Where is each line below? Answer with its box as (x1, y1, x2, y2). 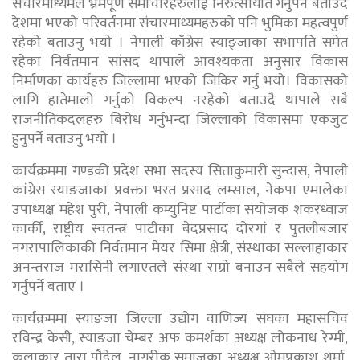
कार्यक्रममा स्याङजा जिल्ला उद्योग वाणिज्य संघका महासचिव (12, 306, 348, 331)
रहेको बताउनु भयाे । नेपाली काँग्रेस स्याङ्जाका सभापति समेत (12, 30, 348, 55)
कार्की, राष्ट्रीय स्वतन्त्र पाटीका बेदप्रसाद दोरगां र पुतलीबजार (12, 216, 348, 241)
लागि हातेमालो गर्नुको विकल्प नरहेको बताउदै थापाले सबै (12, 88, 348, 112)
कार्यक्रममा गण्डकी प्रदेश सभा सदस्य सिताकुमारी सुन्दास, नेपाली (12, 158, 348, 183)
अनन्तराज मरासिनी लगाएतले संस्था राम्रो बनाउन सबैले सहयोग (12, 255, 348, 280)
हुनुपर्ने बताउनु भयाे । (12, 126, 117, 151)
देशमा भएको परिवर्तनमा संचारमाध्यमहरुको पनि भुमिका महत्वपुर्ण (12, 10, 348, 35)
